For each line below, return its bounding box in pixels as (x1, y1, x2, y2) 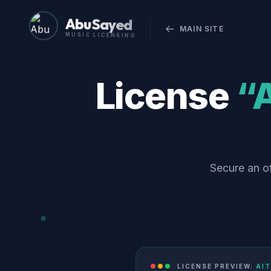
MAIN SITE (180, 24, 224, 33)
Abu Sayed (65, 16, 132, 35)
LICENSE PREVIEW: (177, 262, 256, 270)
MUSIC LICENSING (65, 33, 135, 40)
